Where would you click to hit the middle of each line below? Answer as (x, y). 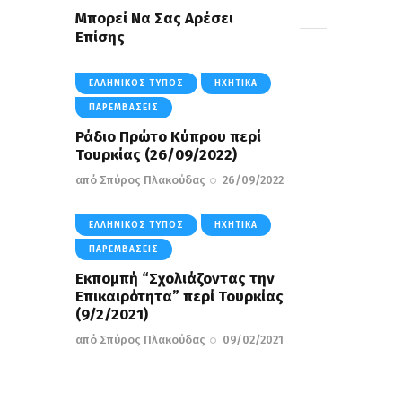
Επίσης (100, 38)
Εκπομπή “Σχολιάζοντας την (175, 278)
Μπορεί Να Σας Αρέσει (154, 19)
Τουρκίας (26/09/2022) (156, 155)
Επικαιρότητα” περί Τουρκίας (179, 296)
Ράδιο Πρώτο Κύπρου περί (168, 137)
